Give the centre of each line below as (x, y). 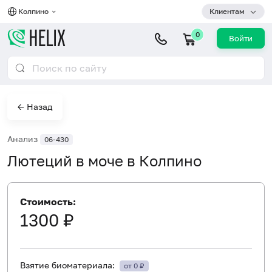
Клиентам (227, 11)
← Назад (35, 107)
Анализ (24, 139)
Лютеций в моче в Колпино (104, 160)
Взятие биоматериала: (69, 265)
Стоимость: (48, 201)
